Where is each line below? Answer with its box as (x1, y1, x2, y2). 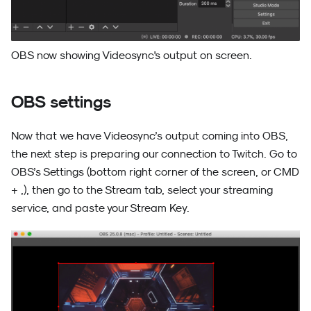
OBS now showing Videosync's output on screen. (11, 49, 252, 62)
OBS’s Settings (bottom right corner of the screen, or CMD (11, 165, 299, 178)
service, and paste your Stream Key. (11, 201, 190, 215)
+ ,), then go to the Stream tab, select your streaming (11, 183, 273, 196)
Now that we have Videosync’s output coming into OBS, (11, 129, 288, 142)
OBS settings (11, 91, 111, 113)
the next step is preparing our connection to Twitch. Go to (11, 147, 297, 160)
